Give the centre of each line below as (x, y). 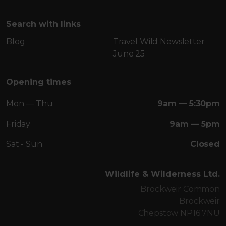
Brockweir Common (180, 189)
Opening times (39, 82)
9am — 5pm (195, 124)
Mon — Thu (30, 103)
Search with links (43, 24)
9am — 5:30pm (189, 103)
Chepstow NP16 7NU (179, 213)
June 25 (129, 53)
